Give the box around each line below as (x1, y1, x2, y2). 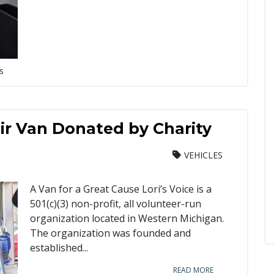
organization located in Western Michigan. (30, 212, 224, 225)
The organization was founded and (30, 226, 191, 240)
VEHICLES (184, 149, 223, 161)
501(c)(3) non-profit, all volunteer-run (30, 197, 201, 210)
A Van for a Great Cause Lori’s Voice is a (30, 182, 212, 196)
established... (30, 241, 88, 254)
